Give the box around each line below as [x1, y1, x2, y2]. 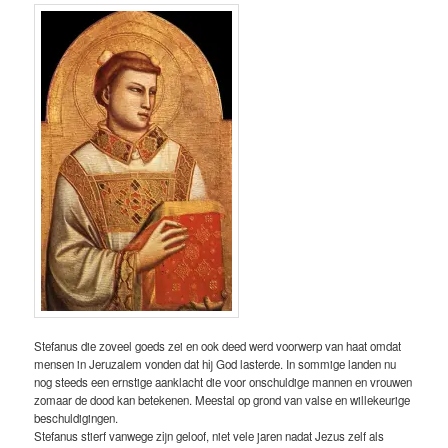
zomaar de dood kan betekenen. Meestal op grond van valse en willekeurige [34, 392, 411, 409]
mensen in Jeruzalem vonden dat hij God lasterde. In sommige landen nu [34, 356, 397, 373]
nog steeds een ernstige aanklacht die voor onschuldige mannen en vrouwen [34, 374, 413, 391]
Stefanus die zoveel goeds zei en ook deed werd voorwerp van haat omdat [34, 338, 402, 355]
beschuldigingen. [34, 410, 119, 427]
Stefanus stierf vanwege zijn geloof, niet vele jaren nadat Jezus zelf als [34, 428, 385, 445]
